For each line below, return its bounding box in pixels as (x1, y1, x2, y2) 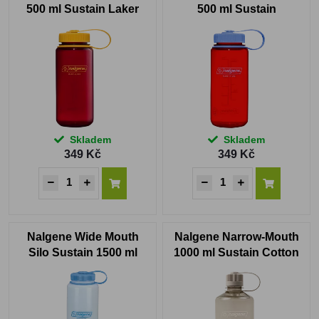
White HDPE (49, 262, 116, 275)
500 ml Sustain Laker (26, 3, 139, 16)
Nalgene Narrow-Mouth (174, 231, 299, 244)
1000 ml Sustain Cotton (174, 246, 299, 259)
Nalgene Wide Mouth (26, 231, 139, 244)
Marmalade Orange (185, 19, 288, 31)
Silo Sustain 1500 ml (28, 246, 137, 259)
